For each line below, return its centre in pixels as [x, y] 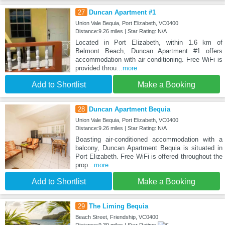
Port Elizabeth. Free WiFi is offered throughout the [149, 156]
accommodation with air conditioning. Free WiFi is [149, 59]
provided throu [96, 68]
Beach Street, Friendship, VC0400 [117, 217]
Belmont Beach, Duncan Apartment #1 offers [149, 51]
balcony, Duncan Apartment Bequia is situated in [149, 148]
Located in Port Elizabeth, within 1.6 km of [149, 42]
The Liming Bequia [118, 206]
